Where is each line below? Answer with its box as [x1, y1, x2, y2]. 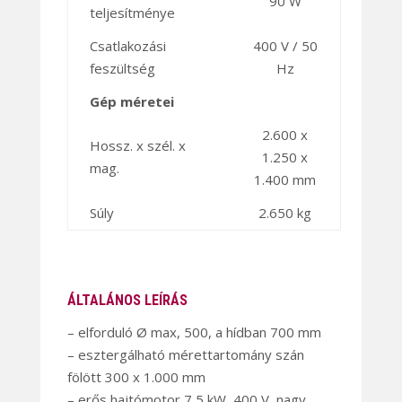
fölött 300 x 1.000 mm [66, 368, 205, 387]
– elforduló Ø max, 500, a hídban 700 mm [66, 323, 321, 342]
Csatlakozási [89, 37, 166, 56]
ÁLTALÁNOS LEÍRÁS [66, 292, 188, 310]
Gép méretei [89, 92, 174, 111]
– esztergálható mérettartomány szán [66, 345, 304, 364]
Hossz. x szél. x [89, 136, 186, 155]
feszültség [89, 59, 155, 78]
